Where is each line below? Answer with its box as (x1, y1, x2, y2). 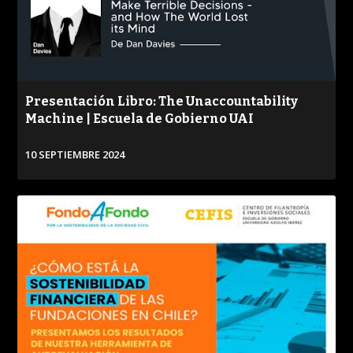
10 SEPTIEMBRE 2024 (25, 147, 125, 162)
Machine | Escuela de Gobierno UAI (25, 110, 255, 126)
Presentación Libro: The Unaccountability (25, 93, 299, 109)
